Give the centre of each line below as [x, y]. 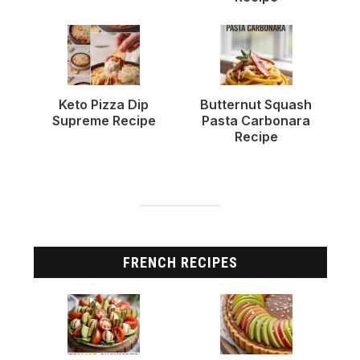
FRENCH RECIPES [180, 263]
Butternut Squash [256, 105]
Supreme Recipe [104, 121]
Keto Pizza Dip [104, 105]
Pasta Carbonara [256, 121]
